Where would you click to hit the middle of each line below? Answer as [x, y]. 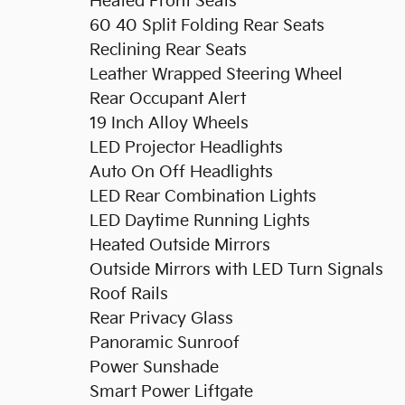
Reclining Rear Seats [168, 50]
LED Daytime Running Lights [200, 221]
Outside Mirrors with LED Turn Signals [236, 269]
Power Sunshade [154, 367]
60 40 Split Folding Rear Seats [207, 25]
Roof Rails [129, 294]
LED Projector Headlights [186, 147]
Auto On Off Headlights [181, 172]
